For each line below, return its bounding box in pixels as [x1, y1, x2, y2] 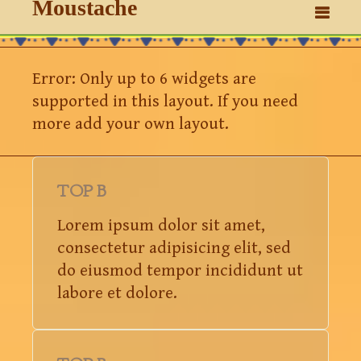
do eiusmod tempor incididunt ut [57, 261, 303, 280]
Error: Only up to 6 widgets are [32, 69, 256, 89]
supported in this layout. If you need [32, 92, 298, 111]
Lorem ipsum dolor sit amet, [57, 216, 265, 235]
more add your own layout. [32, 114, 229, 134]
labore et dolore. [57, 284, 177, 303]
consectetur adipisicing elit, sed [57, 239, 291, 258]
